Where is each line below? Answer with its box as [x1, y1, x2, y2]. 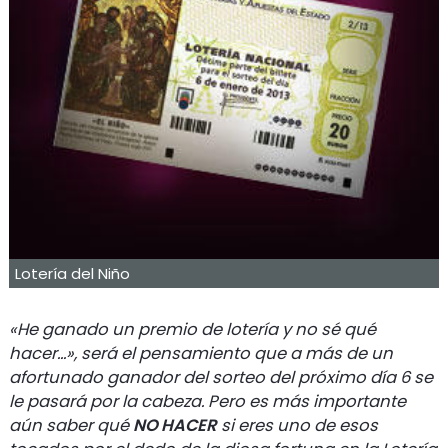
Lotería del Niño [15, 262, 131, 284]
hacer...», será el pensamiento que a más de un [9, 341, 394, 365]
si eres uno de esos [216, 413, 378, 437]
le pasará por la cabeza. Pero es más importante [9, 389, 407, 413]
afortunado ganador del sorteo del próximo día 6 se [9, 365, 434, 389]
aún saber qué [9, 413, 134, 437]
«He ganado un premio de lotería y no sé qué [9, 317, 377, 341]
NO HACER [133, 413, 217, 437]
